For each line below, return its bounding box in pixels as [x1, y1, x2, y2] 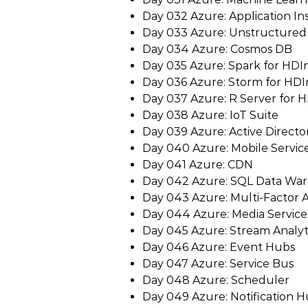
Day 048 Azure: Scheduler [142, 274, 289, 287]
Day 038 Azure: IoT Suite [142, 109, 278, 122]
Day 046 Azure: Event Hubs [142, 241, 295, 254]
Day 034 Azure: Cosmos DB [142, 43, 292, 56]
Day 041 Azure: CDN [142, 158, 253, 171]
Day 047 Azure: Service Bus [142, 257, 294, 270]
